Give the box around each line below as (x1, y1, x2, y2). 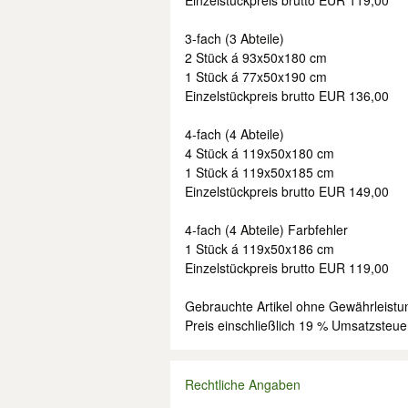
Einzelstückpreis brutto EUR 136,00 (185, 87, 389, 105)
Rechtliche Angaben (185, 375, 301, 393)
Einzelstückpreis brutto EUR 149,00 (185, 182, 389, 200)
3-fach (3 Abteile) (185, 29, 284, 47)
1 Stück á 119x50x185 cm (185, 163, 334, 181)
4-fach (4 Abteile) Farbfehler (185, 220, 348, 239)
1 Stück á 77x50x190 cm (185, 67, 327, 86)
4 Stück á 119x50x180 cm (185, 144, 334, 162)
